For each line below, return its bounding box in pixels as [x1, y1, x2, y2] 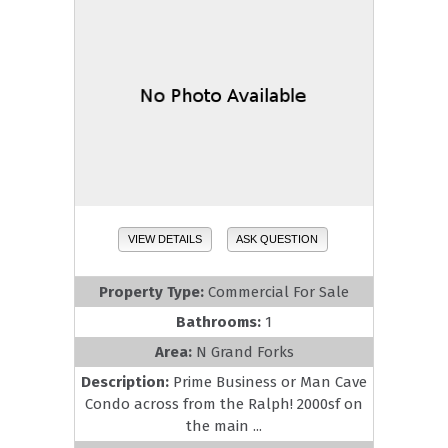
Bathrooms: [176, 312, 265, 331]
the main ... [186, 416, 262, 435]
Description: [81, 372, 173, 391]
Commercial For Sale [208, 282, 349, 301]
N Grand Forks [195, 342, 294, 361]
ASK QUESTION [236, 233, 319, 246]
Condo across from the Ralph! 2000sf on [85, 394, 363, 413]
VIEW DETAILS [127, 233, 202, 246]
